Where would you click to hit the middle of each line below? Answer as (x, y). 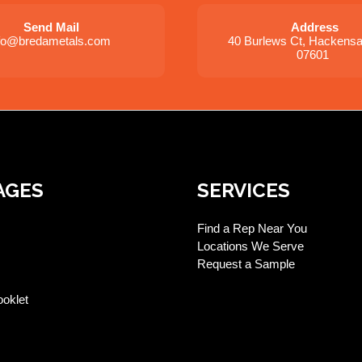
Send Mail (51, 27)
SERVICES (244, 191)
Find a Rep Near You (252, 229)
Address (314, 27)
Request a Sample (246, 264)
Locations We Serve (250, 246)
